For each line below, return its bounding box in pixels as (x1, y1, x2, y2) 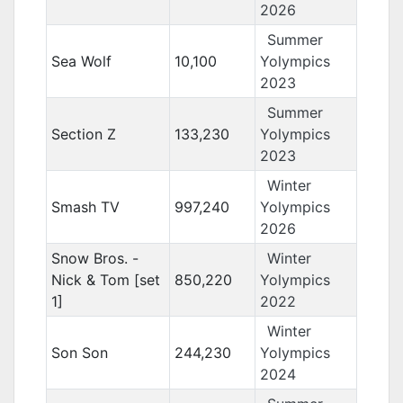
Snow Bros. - (50, 249, 139, 267)
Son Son (50, 344, 108, 362)
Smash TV (50, 198, 120, 216)
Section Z (50, 125, 116, 143)
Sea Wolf (50, 52, 112, 70)
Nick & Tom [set (50, 271, 160, 289)
